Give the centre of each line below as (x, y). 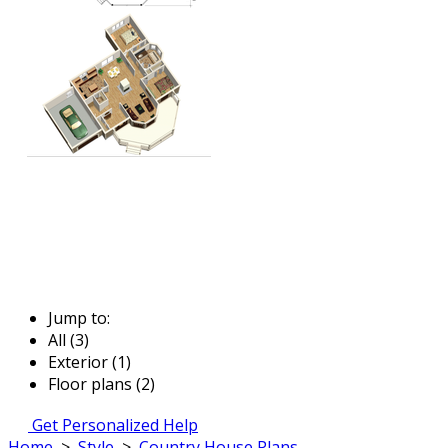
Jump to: (79, 317)
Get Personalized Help (115, 424)
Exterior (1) (89, 361)
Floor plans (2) (101, 383)
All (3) (68, 339)
